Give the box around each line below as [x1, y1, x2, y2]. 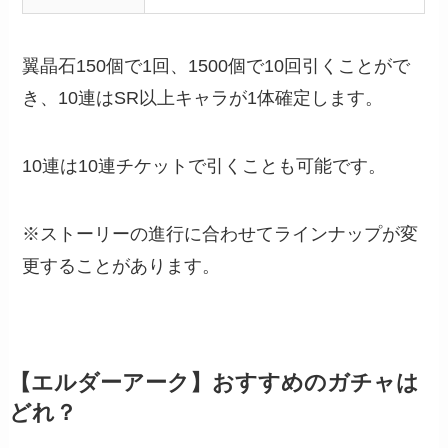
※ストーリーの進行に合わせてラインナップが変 [22, 223, 419, 244]
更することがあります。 [22, 255, 221, 276]
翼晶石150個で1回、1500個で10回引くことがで [22, 56, 411, 77]
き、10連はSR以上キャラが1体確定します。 [22, 88, 384, 109]
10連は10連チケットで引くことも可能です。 [22, 156, 387, 177]
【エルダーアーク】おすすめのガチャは [8, 370, 419, 395]
